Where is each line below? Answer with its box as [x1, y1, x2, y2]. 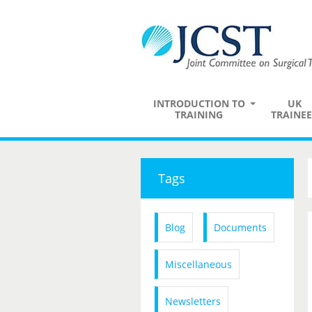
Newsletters [165, 295, 221, 308]
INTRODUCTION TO [153, 97, 245, 110]
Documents [214, 221, 267, 234]
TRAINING [175, 108, 223, 121]
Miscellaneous [165, 258, 232, 271]
